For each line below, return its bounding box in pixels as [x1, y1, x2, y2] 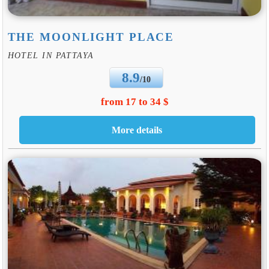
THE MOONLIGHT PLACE [7, 31, 175, 43]
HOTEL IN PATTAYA [7, 50, 94, 61]
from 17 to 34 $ [100, 95, 169, 107]
